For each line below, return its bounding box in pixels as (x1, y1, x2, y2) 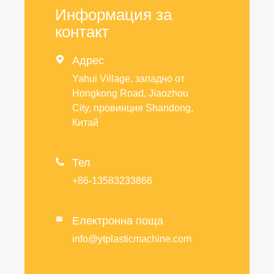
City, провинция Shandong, (72, 102, 193, 113)
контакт (55, 22, 109, 41)
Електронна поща (72, 214, 163, 227)
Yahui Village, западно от (72, 73, 185, 84)
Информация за (55, 5, 172, 24)
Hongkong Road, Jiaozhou (72, 87, 188, 98)
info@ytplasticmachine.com (72, 233, 191, 244)
